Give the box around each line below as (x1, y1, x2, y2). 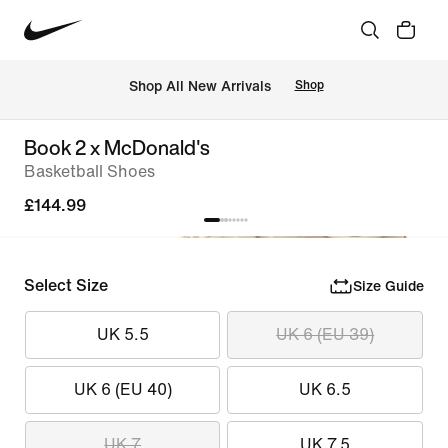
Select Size (24, 277, 108, 294)
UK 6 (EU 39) (276, 326, 375, 343)
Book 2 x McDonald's (24, 133, 210, 162)
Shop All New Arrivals (128, 78, 271, 94)
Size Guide (352, 278, 424, 294)
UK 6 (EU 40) (73, 381, 172, 398)
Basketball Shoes (24, 163, 155, 180)
